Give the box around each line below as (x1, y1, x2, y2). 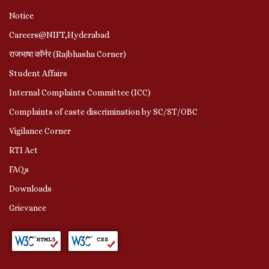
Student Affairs (9, 68, 67, 78)
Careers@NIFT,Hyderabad (9, 29, 109, 40)
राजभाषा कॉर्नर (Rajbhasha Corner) (9, 49, 126, 59)
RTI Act (9, 145, 38, 155)
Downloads (9, 183, 52, 193)
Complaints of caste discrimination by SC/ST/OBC (9, 106, 198, 116)
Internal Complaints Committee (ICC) (9, 87, 151, 97)
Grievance (9, 202, 46, 213)
